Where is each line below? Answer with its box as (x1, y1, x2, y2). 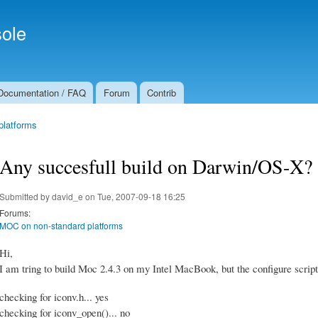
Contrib (147, 86, 177, 99)
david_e (52, 190, 83, 202)
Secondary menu (159, 11, 245, 28)
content (114, 33, 145, 46)
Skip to (114, 1, 143, 15)
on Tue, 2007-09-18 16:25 (83, 190, 185, 202)
